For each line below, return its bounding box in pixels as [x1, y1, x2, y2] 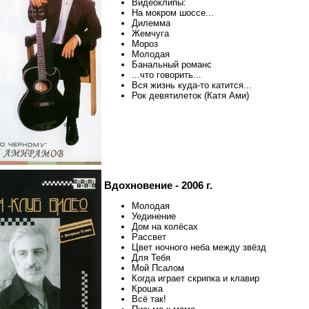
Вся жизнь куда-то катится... [132, 80, 252, 91]
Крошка [132, 283, 163, 295]
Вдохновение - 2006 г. [104, 179, 212, 191]
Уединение [132, 211, 176, 222]
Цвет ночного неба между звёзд [132, 242, 266, 253]
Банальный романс [132, 59, 212, 70]
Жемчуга [132, 28, 169, 39]
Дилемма [132, 18, 170, 29]
